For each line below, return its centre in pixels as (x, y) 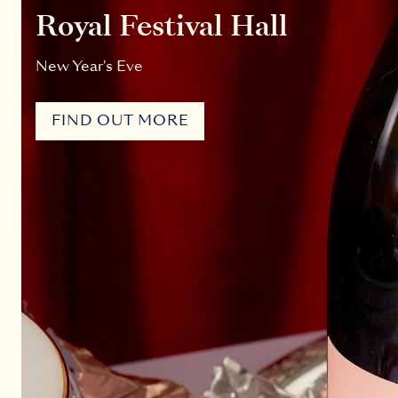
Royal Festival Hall (162, 25)
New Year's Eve (89, 66)
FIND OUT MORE (120, 121)
